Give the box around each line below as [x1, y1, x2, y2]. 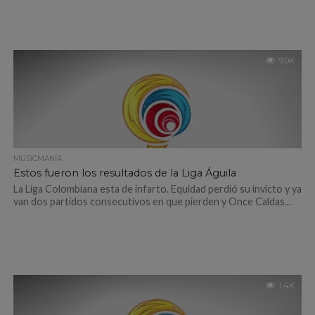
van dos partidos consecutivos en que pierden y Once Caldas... [13, 195, 291, 207]
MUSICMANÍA [13, 154, 62, 163]
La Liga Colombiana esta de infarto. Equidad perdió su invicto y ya [13, 183, 302, 195]
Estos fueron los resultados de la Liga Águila [13, 167, 236, 179]
